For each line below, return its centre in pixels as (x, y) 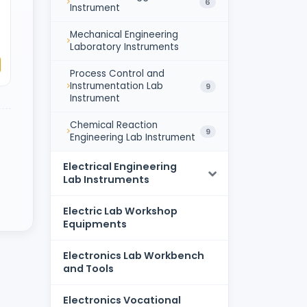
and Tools (88, 268)
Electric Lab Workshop (120, 211)
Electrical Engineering (120, 166)
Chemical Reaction (114, 125)
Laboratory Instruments (124, 47)
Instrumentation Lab (116, 86)
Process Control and (117, 73)
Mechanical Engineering (124, 34)
